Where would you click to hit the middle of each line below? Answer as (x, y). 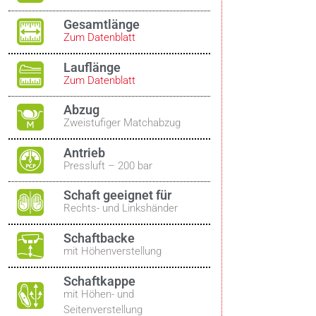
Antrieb (85, 152)
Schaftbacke (99, 238)
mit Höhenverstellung (113, 251)
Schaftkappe (100, 281)
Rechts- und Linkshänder (121, 208)
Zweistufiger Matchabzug (122, 123)
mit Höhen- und (99, 294)
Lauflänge (92, 67)
